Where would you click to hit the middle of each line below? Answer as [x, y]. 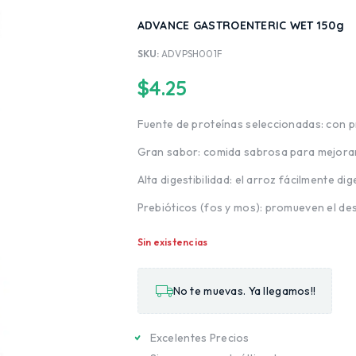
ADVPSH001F [192, 54]
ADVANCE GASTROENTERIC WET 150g [241, 25]
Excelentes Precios [199, 338]
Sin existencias [172, 242]
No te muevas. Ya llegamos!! [244, 290]
